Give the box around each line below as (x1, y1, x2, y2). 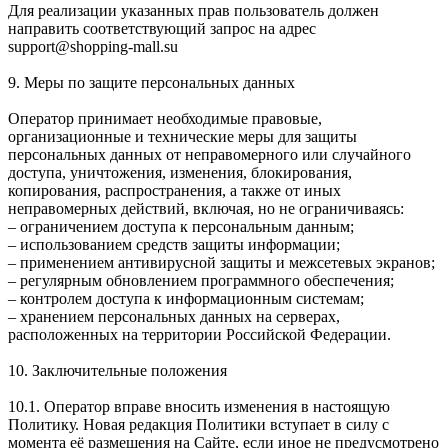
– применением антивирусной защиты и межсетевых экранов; (8, 253, 435, 271)
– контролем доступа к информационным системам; (8, 289, 364, 307)
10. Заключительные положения (8, 361, 227, 379)
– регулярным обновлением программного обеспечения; (8, 271, 394, 289)
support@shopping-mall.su (8, 37, 178, 55)
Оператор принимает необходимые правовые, (8, 109, 322, 127)
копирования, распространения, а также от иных (8, 181, 341, 199)
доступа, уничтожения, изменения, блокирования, (8, 163, 352, 181)
